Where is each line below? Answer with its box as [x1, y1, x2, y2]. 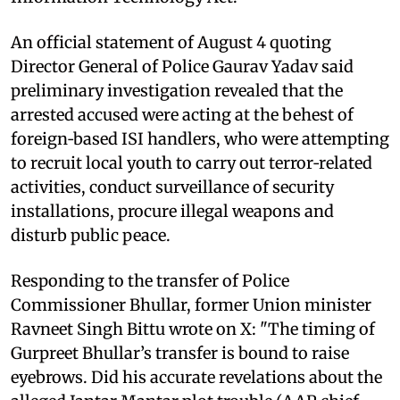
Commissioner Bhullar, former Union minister [11, 294, 371, 315]
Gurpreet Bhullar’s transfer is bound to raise [11, 342, 349, 363]
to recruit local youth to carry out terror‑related [11, 152, 372, 173]
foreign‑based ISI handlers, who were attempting [11, 128, 389, 149]
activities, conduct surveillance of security [11, 176, 334, 197]
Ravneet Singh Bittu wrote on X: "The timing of [11, 318, 375, 339]
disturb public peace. [11, 224, 171, 246]
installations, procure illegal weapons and [11, 200, 334, 221]
